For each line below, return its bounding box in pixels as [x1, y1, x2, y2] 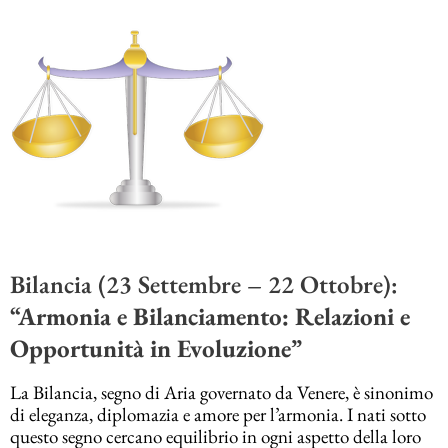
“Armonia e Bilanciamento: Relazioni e [10, 300, 410, 333]
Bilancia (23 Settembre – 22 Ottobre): [10, 268, 398, 301]
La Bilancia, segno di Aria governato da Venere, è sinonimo [10, 379, 433, 405]
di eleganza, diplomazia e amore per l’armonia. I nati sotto [10, 401, 426, 427]
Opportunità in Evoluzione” [10, 332, 302, 365]
